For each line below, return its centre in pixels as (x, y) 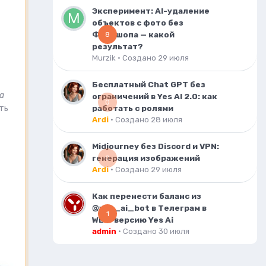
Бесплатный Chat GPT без (149, 84)
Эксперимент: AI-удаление (151, 11)
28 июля (167, 120)
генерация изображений (146, 158)
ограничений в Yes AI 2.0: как (155, 96)
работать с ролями (133, 108)
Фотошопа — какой (133, 34)
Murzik (104, 58)
